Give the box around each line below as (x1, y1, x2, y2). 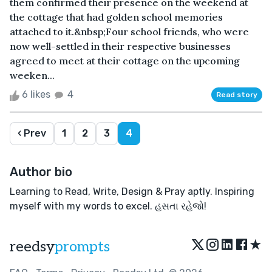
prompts (55, 238, 110, 256)
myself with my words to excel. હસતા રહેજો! (10, 200, 206, 212)
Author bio (10, 165, 72, 180)
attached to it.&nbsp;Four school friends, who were (10, 25, 249, 38)
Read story (216, 90, 257, 100)
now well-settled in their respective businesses (10, 40, 231, 53)
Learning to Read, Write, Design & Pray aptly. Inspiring (10, 186, 254, 198)
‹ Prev (18, 127, 46, 140)
